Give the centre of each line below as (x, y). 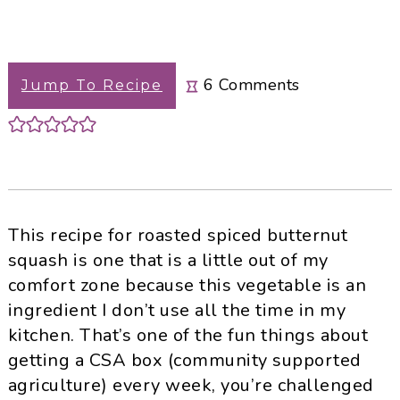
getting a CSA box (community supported (184, 360)
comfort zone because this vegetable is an (187, 285)
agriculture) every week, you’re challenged (191, 385)
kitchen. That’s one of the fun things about (188, 335)
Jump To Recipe (92, 85)
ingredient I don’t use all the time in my (177, 310)
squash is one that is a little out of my (168, 260)
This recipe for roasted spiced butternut (178, 235)
